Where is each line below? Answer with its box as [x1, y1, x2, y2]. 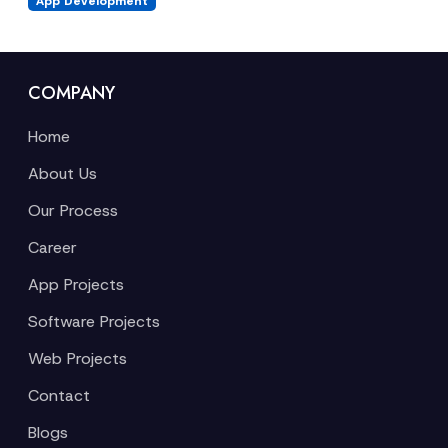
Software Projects [28, 311, 160, 332]
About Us [28, 163, 97, 184]
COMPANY [28, 80, 115, 106]
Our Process [28, 200, 118, 221]
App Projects [28, 274, 124, 295]
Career [28, 237, 77, 258]
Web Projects [28, 348, 127, 369]
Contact [28, 385, 90, 406]
